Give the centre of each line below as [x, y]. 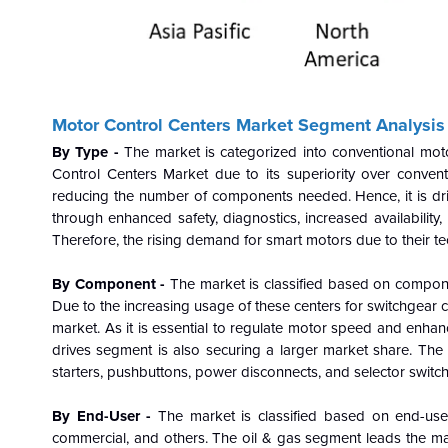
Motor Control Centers [144, 124]
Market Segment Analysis [340, 124]
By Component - [111, 283]
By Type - [88, 151]
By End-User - [105, 415]
